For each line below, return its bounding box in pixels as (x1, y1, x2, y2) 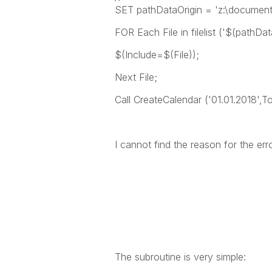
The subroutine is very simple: (114, 251, 246, 263)
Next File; (114, 71, 157, 83)
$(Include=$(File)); (114, 49, 199, 61)
